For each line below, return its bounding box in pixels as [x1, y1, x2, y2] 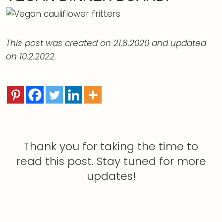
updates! [86, 168, 136, 184]
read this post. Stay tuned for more [16, 153, 206, 169]
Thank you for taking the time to [24, 138, 198, 154]
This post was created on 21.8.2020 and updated [6, 37, 206, 49]
